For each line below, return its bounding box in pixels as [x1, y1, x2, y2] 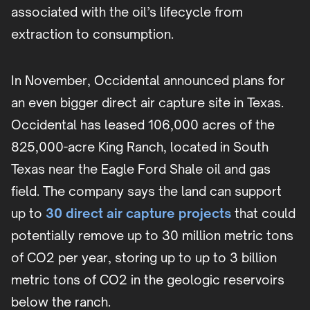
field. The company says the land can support [11, 183, 282, 199]
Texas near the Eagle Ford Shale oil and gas [11, 161, 271, 177]
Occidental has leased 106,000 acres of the [11, 117, 275, 133]
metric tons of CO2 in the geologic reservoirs [11, 272, 284, 288]
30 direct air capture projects [46, 206, 231, 221]
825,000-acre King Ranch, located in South [11, 139, 268, 155]
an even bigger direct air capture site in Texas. [11, 95, 284, 111]
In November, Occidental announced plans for [11, 73, 285, 89]
